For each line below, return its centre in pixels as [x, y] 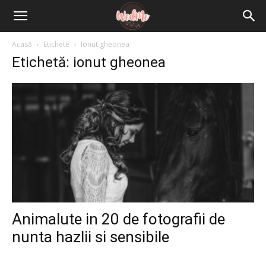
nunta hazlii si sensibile [91, 237]
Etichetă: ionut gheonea [89, 62]
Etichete [56, 44]
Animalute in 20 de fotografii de [118, 219]
